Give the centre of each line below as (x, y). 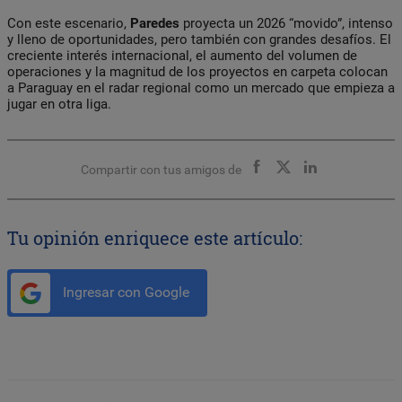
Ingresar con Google (124, 292)
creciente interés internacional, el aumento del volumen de (182, 55)
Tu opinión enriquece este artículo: (155, 237)
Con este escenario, (69, 23)
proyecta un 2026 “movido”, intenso (286, 23)
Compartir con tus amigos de (161, 169)
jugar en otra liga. (59, 104)
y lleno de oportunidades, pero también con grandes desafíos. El (199, 39)
